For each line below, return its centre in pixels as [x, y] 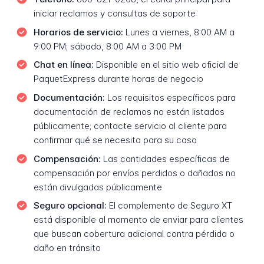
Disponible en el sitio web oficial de [166, 65]
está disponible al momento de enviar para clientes [138, 220]
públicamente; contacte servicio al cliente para [130, 126]
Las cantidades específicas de [165, 159]
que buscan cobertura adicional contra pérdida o [134, 234]
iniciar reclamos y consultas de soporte [114, 14]
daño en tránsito [67, 248]
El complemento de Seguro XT [169, 206]
